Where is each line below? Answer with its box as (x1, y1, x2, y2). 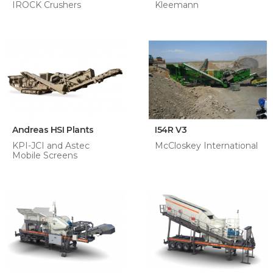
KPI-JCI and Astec (12, 140, 90, 151)
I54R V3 (155, 124, 187, 135)
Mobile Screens (12, 150, 77, 161)
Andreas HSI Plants (12, 124, 94, 135)
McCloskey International (155, 140, 258, 151)
